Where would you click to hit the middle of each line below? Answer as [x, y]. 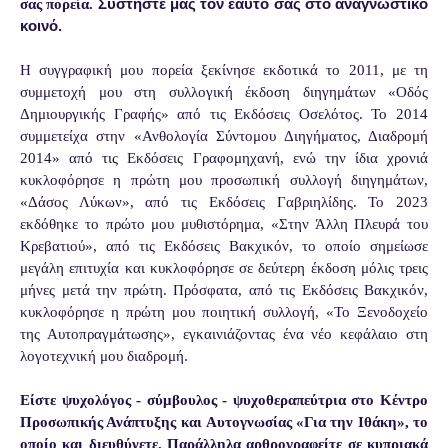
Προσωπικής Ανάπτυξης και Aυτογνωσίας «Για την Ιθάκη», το [224, 421]
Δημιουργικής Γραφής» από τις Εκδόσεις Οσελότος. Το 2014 [224, 113]
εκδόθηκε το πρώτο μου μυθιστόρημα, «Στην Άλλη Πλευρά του [224, 223]
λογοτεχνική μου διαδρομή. [104, 355]
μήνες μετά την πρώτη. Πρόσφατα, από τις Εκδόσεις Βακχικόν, [224, 289]
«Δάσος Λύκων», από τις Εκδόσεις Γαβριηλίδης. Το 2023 [224, 201]
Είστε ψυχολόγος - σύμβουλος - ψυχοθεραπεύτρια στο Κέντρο [224, 399]
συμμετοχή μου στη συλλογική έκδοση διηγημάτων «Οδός [224, 91]
